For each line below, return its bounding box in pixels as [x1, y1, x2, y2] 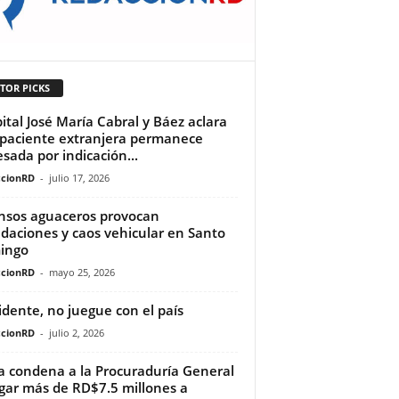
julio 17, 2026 [48, 171, 110, 185]
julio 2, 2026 [48, 326, 104, 340]
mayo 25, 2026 [48, 265, 115, 280]
